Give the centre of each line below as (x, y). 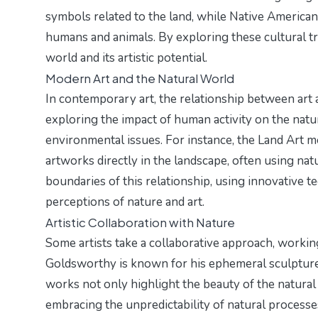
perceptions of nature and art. (125, 202)
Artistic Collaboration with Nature (140, 223)
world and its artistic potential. (126, 58)
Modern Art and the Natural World (140, 78)
